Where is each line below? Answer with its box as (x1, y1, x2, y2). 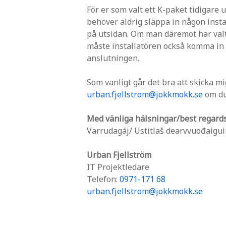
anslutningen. (87, 52, 139, 64)
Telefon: (87, 174, 120, 185)
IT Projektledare (87, 161, 149, 173)
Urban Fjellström (87, 149, 151, 160)
